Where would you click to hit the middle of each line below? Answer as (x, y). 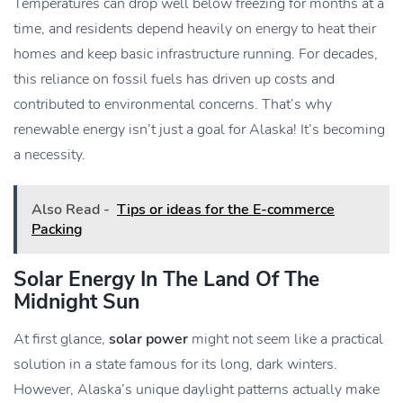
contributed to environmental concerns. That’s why (173, 105)
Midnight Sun (76, 302)
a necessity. (49, 155)
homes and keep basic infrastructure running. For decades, (196, 54)
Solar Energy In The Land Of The (166, 280)
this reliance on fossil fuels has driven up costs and (174, 80)
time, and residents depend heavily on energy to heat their (195, 29)
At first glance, (61, 340)
